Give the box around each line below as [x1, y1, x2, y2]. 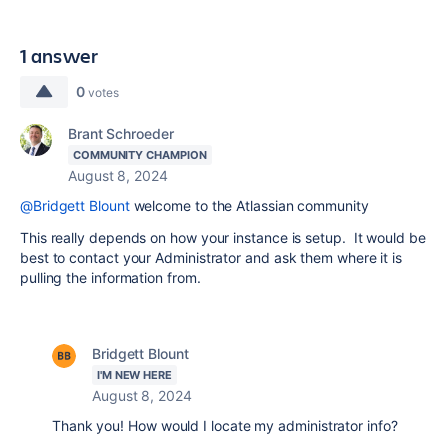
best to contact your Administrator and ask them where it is [20, 249, 403, 266]
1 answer [20, 42, 99, 69]
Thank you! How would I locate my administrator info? [52, 417, 398, 434]
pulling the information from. [20, 269, 201, 286]
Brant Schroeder [68, 125, 174, 142]
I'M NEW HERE [97, 368, 172, 382]
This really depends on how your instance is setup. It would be [20, 229, 426, 246]
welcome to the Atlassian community [129, 197, 369, 214]
